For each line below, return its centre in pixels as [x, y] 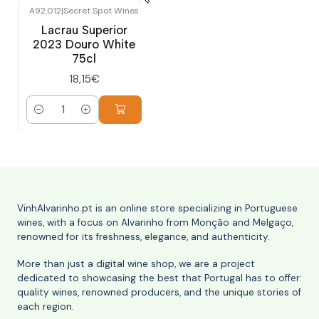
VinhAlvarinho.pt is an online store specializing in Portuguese [157, 208]
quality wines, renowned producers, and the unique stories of [159, 292]
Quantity [48, 118]
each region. [46, 306]
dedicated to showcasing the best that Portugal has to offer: [159, 278]
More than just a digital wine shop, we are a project [136, 263]
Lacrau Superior [84, 30]
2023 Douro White [84, 45]
